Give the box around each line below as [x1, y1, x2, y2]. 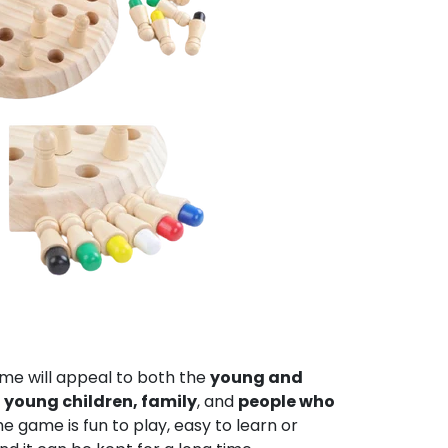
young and [210, 366, 303, 389]
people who [238, 390, 335, 413]
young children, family [4, 390, 197, 413]
